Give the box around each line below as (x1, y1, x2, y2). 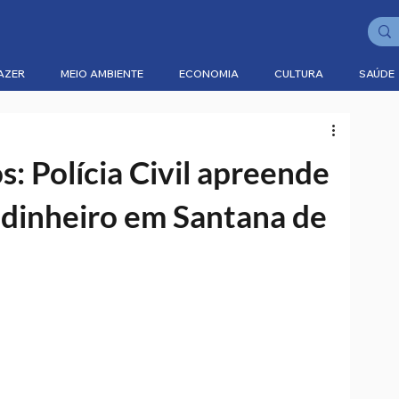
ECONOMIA (179, 67, 239, 80)
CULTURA (274, 67, 323, 80)
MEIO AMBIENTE (61, 67, 143, 80)
